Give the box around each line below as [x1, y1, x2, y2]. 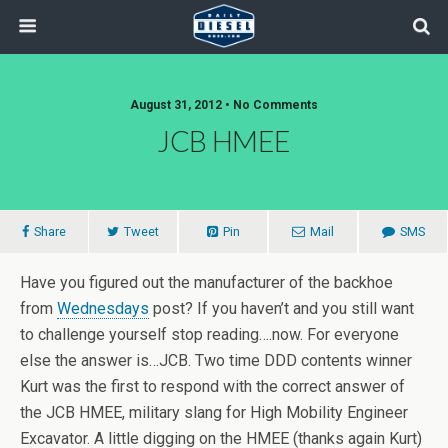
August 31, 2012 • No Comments [130, 98, 318, 112]
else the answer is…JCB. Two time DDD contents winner [20, 351, 412, 370]
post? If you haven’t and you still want [149, 299, 414, 318]
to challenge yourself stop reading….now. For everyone [20, 325, 399, 344]
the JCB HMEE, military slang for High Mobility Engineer [20, 403, 408, 422]
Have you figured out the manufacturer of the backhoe [20, 273, 393, 292]
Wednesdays [57, 299, 149, 318]
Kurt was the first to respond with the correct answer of [20, 377, 405, 396]
